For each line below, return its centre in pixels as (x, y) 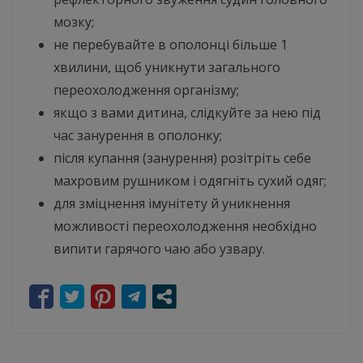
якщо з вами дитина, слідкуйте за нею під (187, 113)
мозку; (74, 22)
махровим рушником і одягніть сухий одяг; (190, 181)
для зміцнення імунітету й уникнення (172, 204)
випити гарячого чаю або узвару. (159, 249)
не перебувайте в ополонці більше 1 (171, 45)
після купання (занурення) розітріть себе (182, 158)
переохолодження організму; (146, 90)
